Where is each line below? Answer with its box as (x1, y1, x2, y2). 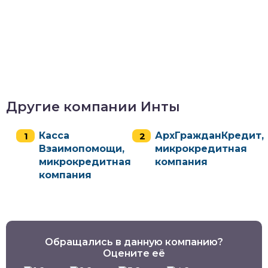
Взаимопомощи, (39, 142, 124, 154)
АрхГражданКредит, (155, 129, 264, 141)
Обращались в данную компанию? (45, 236, 223, 248)
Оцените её (103, 247, 165, 259)
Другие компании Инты (6, 98, 180, 115)
